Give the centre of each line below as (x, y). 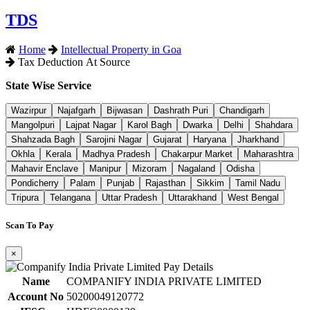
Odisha (240, 168)
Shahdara (274, 125)
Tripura (25, 197)
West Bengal (253, 197)
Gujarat (167, 139)
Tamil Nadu (258, 183)
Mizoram (149, 168)
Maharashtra (268, 154)
